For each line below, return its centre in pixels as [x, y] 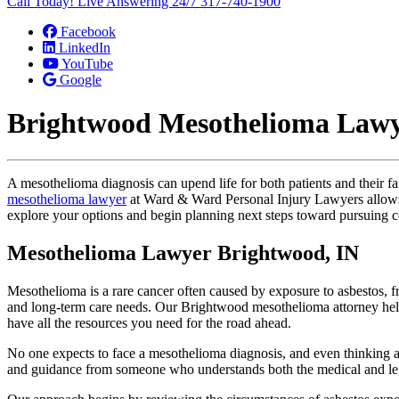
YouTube [87, 64]
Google [81, 80]
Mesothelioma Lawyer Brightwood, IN [183, 252]
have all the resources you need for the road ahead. [149, 322]
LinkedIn [85, 48]
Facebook [88, 32]
